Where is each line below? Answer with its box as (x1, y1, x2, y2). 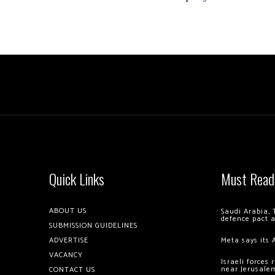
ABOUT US (49, 205, 87, 217)
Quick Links (49, 168, 104, 190)
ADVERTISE (49, 234, 88, 247)
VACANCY (49, 249, 83, 261)
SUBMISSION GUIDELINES (49, 220, 137, 232)
